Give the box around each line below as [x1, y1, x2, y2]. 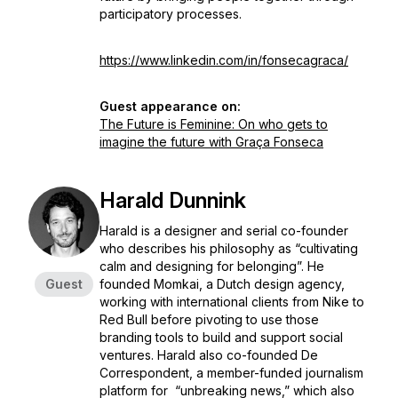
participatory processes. [99, 6, 242, 21]
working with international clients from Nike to [99, 294, 364, 309]
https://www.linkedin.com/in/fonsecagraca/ [99, 52, 348, 68]
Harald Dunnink [99, 187, 246, 213]
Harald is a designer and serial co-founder [99, 223, 348, 238]
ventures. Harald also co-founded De [99, 347, 318, 362]
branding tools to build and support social [99, 330, 343, 345]
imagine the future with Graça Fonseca [99, 134, 323, 149]
